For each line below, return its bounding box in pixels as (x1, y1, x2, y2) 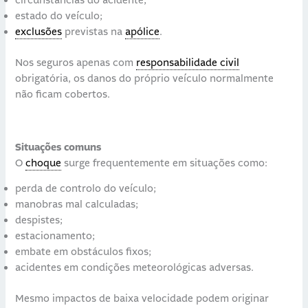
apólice (125, 25, 160, 39)
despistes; (15, 214, 63, 228)
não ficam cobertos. (15, 87, 111, 101)
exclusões (15, 25, 63, 39)
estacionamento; (15, 230, 96, 243)
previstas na (62, 25, 126, 39)
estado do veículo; (15, 10, 103, 23)
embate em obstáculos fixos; (15, 245, 152, 259)
